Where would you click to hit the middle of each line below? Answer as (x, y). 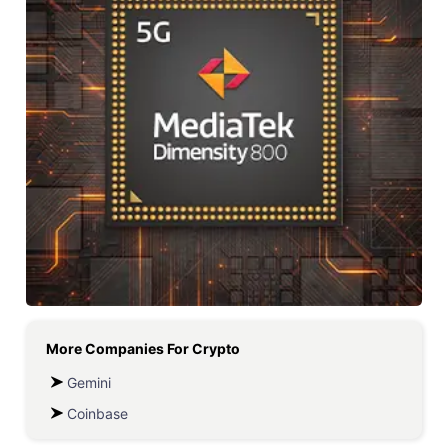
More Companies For (119, 348)
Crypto (216, 348)
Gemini (89, 382)
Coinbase (97, 413)
